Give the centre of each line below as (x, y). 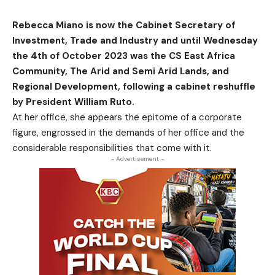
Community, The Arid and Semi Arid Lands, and (121, 71)
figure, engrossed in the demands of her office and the (128, 133)
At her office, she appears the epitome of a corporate (127, 117)
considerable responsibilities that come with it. (112, 148)
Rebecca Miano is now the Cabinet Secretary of (124, 25)
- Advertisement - (137, 159)
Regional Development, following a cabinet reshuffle (134, 87)
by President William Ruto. (73, 102)
